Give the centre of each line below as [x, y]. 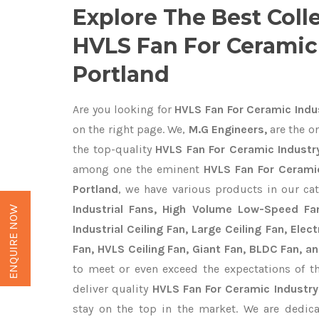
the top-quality [114, 149]
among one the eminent [138, 169]
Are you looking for [122, 109]
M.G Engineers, [226, 129]
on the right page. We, [129, 129]
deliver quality [113, 289]
